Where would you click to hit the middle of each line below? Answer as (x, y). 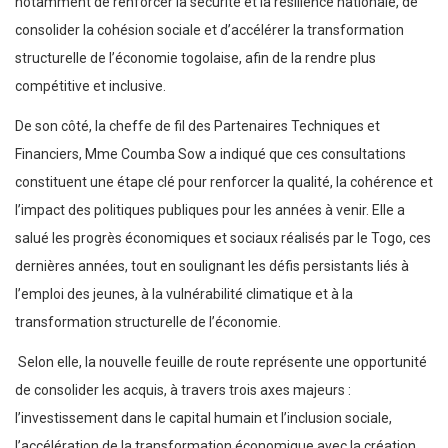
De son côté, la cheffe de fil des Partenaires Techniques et (197, 126)
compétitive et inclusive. (90, 86)
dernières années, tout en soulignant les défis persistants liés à (212, 266)
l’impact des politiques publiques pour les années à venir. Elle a (210, 210)
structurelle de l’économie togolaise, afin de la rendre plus (195, 58)
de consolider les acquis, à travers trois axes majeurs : (183, 390)
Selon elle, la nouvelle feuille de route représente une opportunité (221, 362)
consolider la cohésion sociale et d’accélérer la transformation (209, 30)
